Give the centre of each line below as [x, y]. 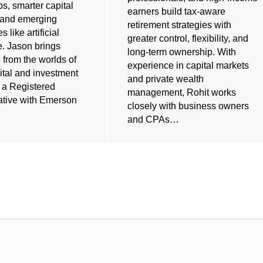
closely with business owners [188, 106]
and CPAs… [154, 119]
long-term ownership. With [182, 52]
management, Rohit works [182, 92]
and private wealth [166, 79]
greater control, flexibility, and [188, 38]
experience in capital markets [188, 65]
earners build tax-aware [177, 11]
